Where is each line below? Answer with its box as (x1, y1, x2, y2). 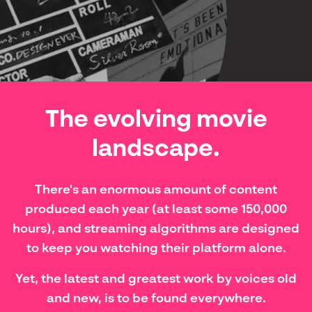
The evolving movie (45, 104, 267, 132)
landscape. (92, 133, 220, 162)
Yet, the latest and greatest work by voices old (15, 270, 297, 286)
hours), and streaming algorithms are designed (13, 220, 299, 235)
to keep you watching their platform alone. (26, 240, 286, 255)
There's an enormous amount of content (35, 181, 277, 196)
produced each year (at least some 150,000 (25, 201, 287, 216)
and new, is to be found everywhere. (46, 290, 266, 305)
